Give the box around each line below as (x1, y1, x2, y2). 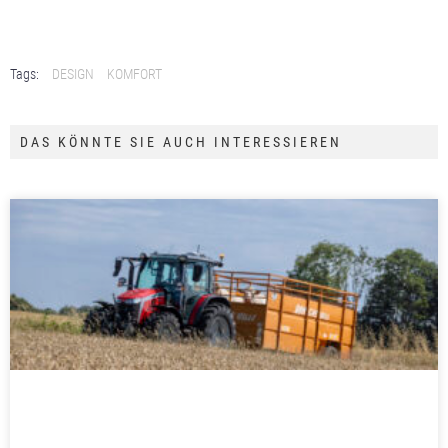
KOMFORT (107, 65, 162, 82)
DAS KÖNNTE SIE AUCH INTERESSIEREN (20, 133, 342, 150)
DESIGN (52, 65, 94, 82)
